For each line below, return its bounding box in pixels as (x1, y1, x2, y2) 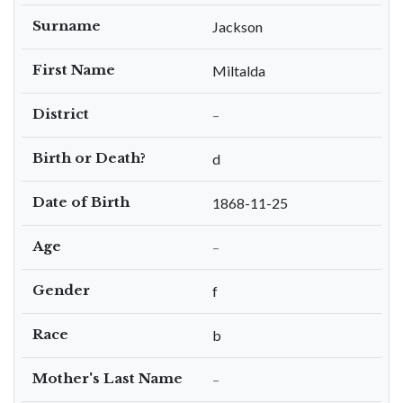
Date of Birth (32, 193, 130, 210)
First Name (32, 61, 115, 78)
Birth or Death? (32, 149, 146, 166)
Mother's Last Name (32, 370, 183, 387)
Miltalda (212, 62, 265, 79)
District (32, 105, 89, 122)
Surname (32, 17, 101, 34)
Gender (32, 282, 90, 299)
